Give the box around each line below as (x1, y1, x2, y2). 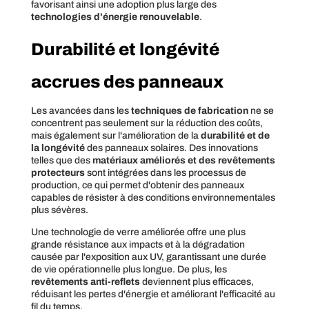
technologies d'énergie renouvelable (30, 11, 199, 22)
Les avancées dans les (30, 105, 131, 116)
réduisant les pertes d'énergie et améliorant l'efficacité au (30, 288, 275, 299)
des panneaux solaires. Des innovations (84, 142, 258, 153)
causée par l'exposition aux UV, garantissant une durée (30, 251, 266, 262)
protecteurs (30, 167, 85, 178)
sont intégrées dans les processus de (84, 167, 246, 178)
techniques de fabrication (130, 105, 248, 116)
